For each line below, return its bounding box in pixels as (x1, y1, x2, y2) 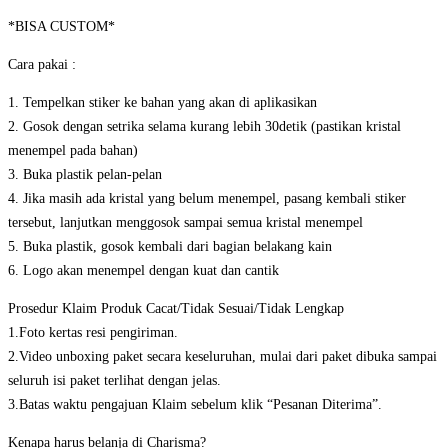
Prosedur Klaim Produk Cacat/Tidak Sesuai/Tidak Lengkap (8, 301, 344, 317)
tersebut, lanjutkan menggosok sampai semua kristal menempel (8, 215, 363, 231)
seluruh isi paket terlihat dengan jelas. (8, 373, 221, 389)
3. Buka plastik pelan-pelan (8, 167, 162, 183)
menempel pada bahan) (8, 143, 138, 159)
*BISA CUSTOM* (8, 19, 115, 35)
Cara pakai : (8, 57, 76, 73)
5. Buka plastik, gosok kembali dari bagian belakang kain (8, 239, 332, 255)
